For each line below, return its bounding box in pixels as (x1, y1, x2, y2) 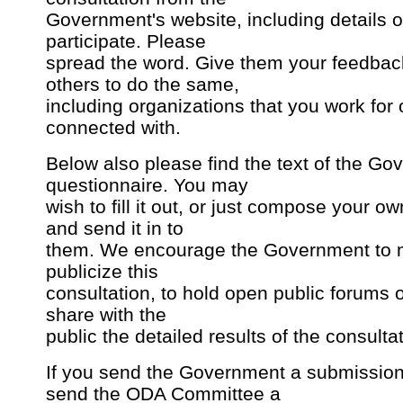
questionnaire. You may (46, 175, 248, 196)
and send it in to (46, 218, 184, 239)
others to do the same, (46, 74, 239, 95)
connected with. (46, 117, 181, 139)
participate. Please (46, 31, 206, 52)
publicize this (46, 261, 158, 282)
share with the (46, 304, 166, 326)
